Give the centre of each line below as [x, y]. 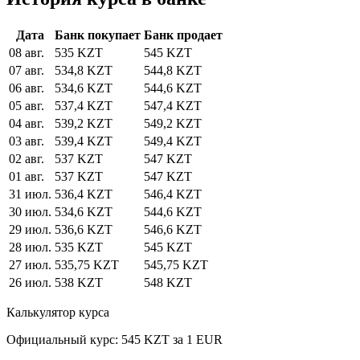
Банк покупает [98, 35]
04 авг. [27, 124]
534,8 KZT [84, 71]
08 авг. [27, 53]
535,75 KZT [87, 265]
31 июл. [30, 194]
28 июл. [30, 247]
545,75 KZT [176, 265]
